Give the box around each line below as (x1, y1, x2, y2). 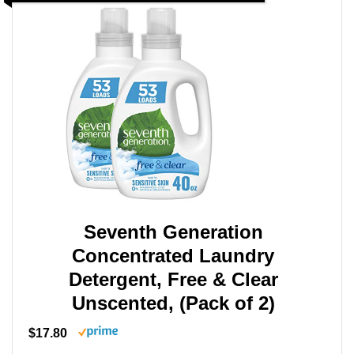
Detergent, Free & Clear (68, 269, 278, 291)
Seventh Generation (83, 221, 263, 243)
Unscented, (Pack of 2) (71, 292, 275, 314)
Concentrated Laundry (72, 245, 274, 267)
